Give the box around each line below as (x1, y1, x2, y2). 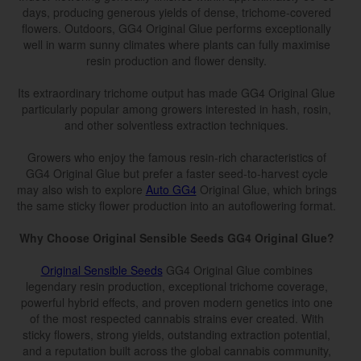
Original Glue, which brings (196, 181, 337, 198)
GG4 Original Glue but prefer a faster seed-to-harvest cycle (25, 165, 328, 182)
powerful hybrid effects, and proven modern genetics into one (20, 294, 333, 311)
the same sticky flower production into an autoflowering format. (17, 197, 336, 214)
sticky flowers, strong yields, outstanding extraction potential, (23, 326, 330, 343)
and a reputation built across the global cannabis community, (22, 342, 331, 359)
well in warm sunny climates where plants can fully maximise (23, 36, 330, 53)
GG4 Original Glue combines (162, 262, 313, 279)
